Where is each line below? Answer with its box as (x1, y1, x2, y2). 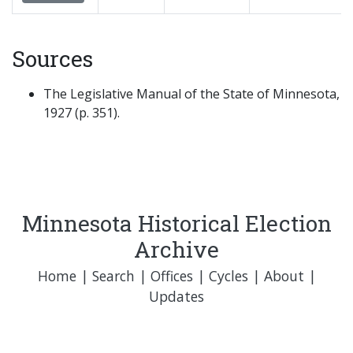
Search (91, 266, 135, 286)
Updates (149, 287, 204, 307)
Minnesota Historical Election (21, 209, 332, 239)
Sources (12, 44, 93, 74)
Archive (134, 235, 219, 265)
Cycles (208, 266, 248, 286)
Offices (150, 266, 193, 286)
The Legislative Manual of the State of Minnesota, (43, 85, 340, 103)
